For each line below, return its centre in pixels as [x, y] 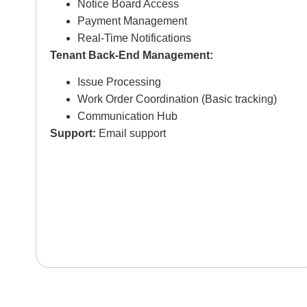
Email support [132, 134]
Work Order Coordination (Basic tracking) [177, 99]
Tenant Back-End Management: [132, 55]
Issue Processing [121, 82]
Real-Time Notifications [134, 38]
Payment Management [132, 21]
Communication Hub [129, 116]
